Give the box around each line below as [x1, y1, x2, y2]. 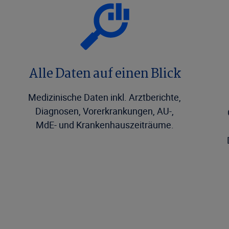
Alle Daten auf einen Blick [28, 64, 181, 85]
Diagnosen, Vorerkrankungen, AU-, [35, 105, 174, 117]
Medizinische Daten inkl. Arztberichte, [28, 91, 181, 103]
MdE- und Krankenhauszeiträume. [35, 119, 174, 131]
